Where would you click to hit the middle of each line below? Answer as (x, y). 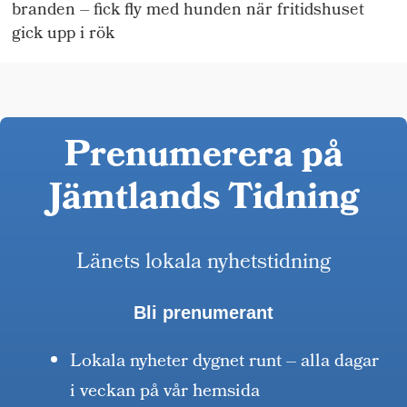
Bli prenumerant (203, 313)
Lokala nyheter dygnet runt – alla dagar (225, 363)
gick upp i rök (64, 35)
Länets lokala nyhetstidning (203, 263)
